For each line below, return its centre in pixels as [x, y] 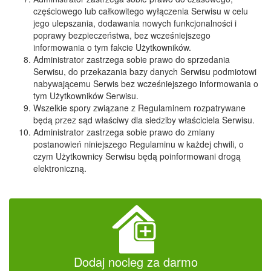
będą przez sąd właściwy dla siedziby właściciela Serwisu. [144, 120]
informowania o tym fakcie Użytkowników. [112, 47]
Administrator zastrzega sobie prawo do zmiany [124, 132]
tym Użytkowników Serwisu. [86, 96]
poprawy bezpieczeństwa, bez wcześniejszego [122, 35]
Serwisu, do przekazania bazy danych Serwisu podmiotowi [145, 71]
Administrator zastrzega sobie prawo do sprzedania [132, 59]
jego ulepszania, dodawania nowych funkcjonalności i [135, 23]
